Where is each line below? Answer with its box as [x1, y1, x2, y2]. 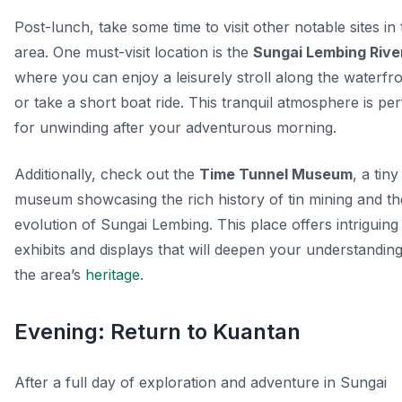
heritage [85, 266, 140, 284]
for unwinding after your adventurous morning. [14, 118, 336, 137]
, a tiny [353, 165, 398, 184]
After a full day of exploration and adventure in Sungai [14, 373, 387, 392]
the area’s [14, 266, 85, 284]
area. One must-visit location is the [14, 43, 253, 62]
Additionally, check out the [14, 165, 199, 184]
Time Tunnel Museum [199, 165, 353, 184]
